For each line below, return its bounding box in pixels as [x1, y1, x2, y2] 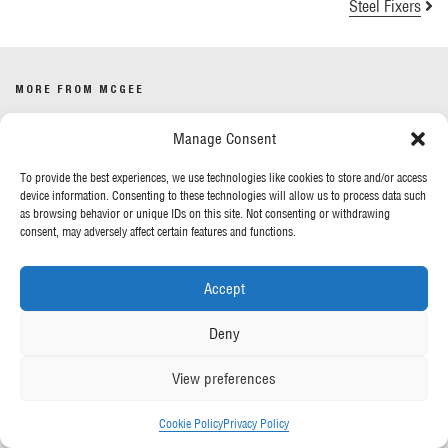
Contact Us [27, 156, 105, 175]
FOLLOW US [15, 393, 89, 406]
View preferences [172, 368, 276, 388]
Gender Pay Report [27, 314, 155, 333]
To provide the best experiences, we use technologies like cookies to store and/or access [20, 170, 427, 185]
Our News [27, 133, 92, 152]
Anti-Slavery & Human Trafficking [27, 337, 255, 356]
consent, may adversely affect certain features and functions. [20, 224, 296, 239]
